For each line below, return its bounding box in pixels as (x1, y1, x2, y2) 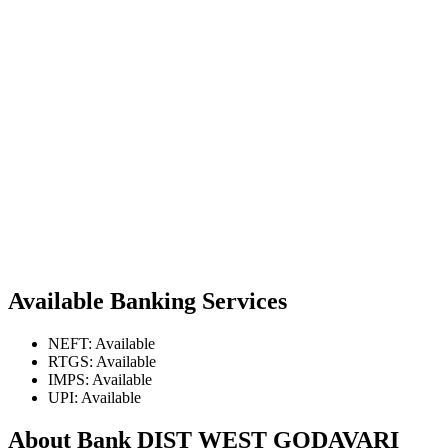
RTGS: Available (48, 352, 156, 370)
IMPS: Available (48, 370, 152, 388)
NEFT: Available (48, 334, 155, 352)
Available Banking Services (8, 287, 287, 314)
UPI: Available (48, 388, 141, 406)
